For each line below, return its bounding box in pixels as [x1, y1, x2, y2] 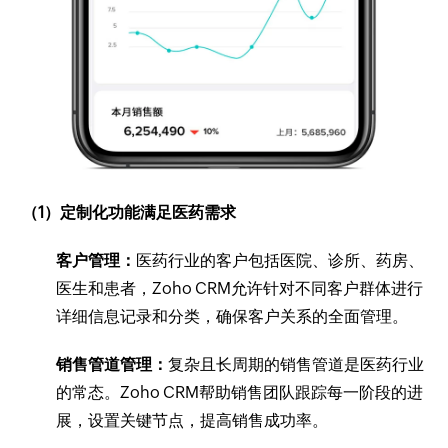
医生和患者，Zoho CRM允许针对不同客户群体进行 [56, 278, 424, 298]
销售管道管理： [56, 354, 169, 374]
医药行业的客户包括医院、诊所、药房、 [136, 250, 425, 270]
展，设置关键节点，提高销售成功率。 [56, 410, 329, 430]
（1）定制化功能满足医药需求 [22, 202, 237, 222]
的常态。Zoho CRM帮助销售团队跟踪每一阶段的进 [56, 382, 424, 402]
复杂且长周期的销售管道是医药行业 [168, 354, 425, 374]
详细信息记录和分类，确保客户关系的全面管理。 [56, 306, 409, 326]
